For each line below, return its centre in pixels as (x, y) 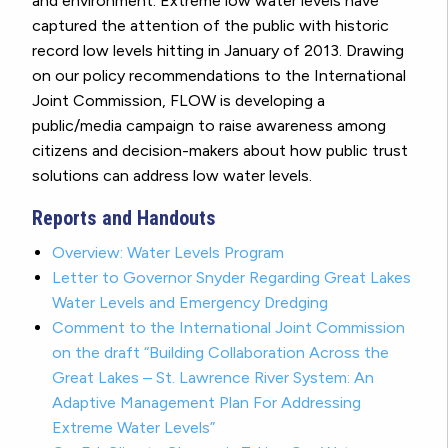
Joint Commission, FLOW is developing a (178, 100)
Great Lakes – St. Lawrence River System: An (213, 377)
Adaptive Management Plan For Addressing (206, 402)
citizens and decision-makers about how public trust (220, 150)
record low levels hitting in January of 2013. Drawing (218, 50)
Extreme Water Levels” (133, 427)
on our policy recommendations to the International (219, 75)
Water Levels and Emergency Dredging (190, 302)
